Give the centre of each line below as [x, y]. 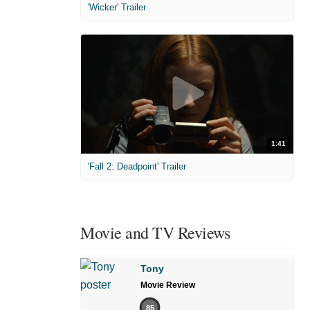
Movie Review [168, 285]
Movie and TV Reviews [155, 233]
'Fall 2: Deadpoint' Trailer [137, 167]
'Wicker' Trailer [117, 7]
